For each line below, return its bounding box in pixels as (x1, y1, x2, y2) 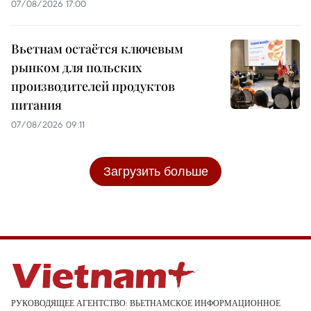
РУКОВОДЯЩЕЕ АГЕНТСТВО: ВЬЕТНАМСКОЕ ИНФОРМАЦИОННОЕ (11, 298, 280, 309)
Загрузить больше (103, 163, 208, 180)
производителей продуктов (11, 78, 175, 95)
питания (11, 96, 62, 114)
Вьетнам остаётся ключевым (11, 40, 183, 58)
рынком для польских (11, 59, 142, 76)
